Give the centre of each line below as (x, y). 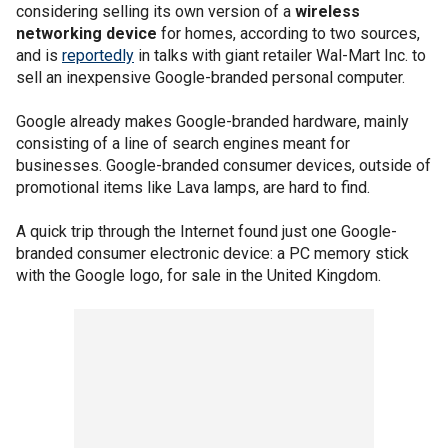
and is (39, 55)
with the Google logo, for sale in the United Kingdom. (198, 275)
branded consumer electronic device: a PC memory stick (212, 253)
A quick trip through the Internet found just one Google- (206, 231)
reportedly (98, 55)
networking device (86, 33)
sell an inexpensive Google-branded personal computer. (210, 77)
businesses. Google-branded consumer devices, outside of (223, 165)
